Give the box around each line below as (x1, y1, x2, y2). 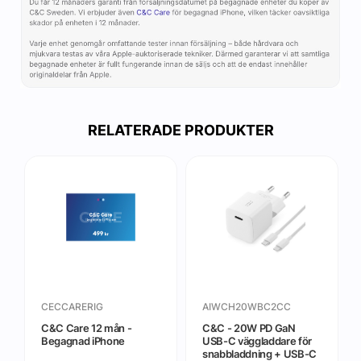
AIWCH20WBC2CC (201, 300, 291, 313)
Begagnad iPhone (40, 334, 126, 347)
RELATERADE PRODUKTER (87, 122, 274, 139)
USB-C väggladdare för (201, 334, 313, 347)
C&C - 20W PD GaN (201, 321, 296, 334)
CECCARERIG (40, 300, 103, 313)
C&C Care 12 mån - (40, 321, 132, 334)
